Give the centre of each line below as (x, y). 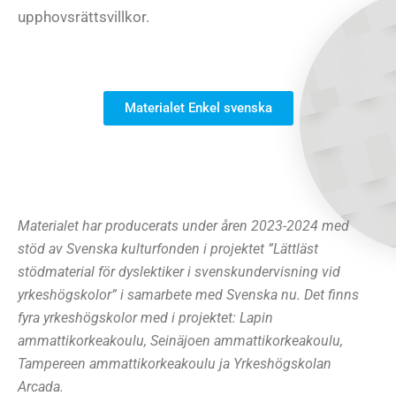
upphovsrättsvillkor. (84, 17)
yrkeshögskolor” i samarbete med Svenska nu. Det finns (188, 295)
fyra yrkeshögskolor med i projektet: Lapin (145, 318)
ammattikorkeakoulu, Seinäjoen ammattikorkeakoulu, (180, 341)
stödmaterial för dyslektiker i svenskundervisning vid (179, 272)
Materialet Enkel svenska (198, 108)
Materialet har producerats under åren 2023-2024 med (183, 226)
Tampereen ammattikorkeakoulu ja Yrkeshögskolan (175, 364)
